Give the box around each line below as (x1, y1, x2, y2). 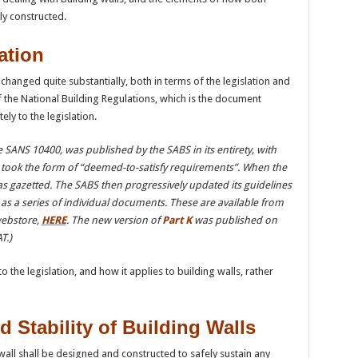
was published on (191, 213, 277, 226)
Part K (161, 213, 192, 226)
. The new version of (66, 213, 162, 226)
